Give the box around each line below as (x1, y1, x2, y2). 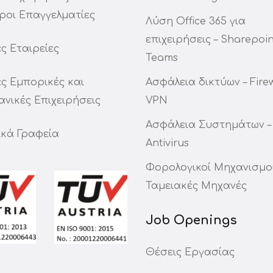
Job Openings (146, 213, 237, 227)
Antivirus (146, 138, 189, 149)
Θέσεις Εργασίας (146, 247, 235, 258)
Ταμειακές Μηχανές (146, 180, 247, 191)
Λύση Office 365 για (146, 16, 246, 27)
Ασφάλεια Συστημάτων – (146, 119, 271, 130)
